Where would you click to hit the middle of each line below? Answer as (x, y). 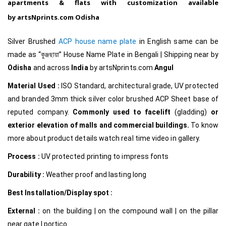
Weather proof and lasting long (96, 174)
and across (52, 67)
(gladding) (191, 112)
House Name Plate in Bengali (112, 54)
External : (25, 211)
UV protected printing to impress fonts (105, 156)
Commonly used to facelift (124, 112)
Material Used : (35, 86)
